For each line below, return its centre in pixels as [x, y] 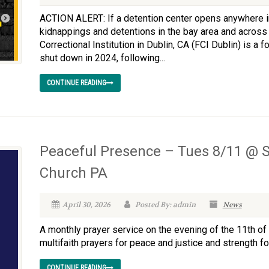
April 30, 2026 [86, 205]
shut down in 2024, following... [102, 58]
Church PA [73, 173]
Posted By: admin [164, 205]
